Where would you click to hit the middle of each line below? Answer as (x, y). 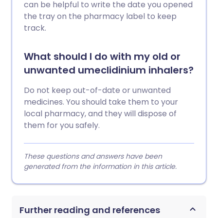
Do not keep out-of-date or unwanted (97, 90)
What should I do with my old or (102, 56)
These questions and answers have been (93, 156)
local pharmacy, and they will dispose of (100, 114)
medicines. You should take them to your (101, 102)
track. (35, 28)
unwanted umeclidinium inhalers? (109, 70)
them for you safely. (62, 125)
